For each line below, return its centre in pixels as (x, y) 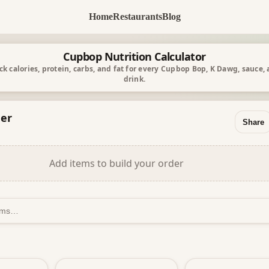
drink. (134, 79)
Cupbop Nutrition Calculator (134, 56)
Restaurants (137, 17)
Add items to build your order (116, 163)
